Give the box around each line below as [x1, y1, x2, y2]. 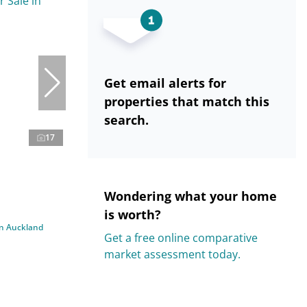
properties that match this [104, 93, 269, 110]
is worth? [104, 206, 161, 223]
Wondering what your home [104, 188, 277, 204]
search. [104, 112, 149, 128]
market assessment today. [104, 247, 241, 262]
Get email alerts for [104, 75, 226, 91]
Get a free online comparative [104, 230, 258, 245]
